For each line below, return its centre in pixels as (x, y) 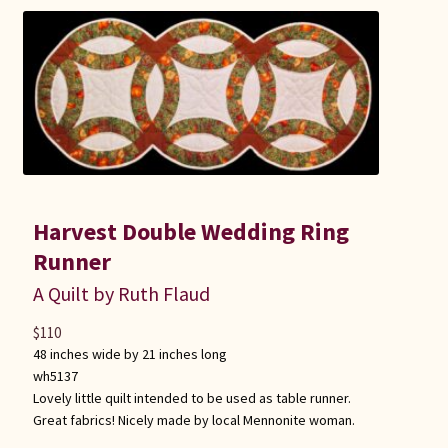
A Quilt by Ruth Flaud (121, 294)
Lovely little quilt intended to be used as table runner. (191, 398)
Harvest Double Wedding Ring (190, 232)
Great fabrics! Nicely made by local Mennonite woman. (193, 420)
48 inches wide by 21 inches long (129, 354)
